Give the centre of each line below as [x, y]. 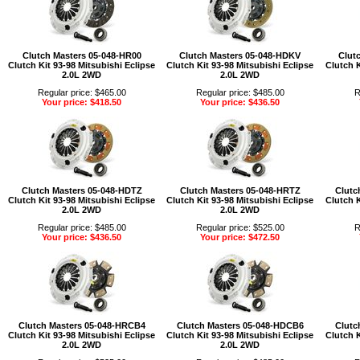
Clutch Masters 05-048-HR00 [82, 55]
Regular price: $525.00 [240, 227]
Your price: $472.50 [240, 237]
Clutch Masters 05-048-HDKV [240, 55]
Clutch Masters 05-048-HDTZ [82, 190]
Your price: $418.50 [82, 102]
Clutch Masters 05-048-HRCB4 [82, 325]
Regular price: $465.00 [82, 92]
